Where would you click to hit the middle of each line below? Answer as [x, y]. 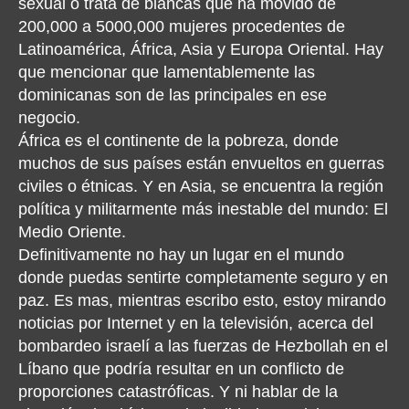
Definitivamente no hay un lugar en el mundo [181, 255]
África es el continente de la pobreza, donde [178, 141]
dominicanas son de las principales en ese [173, 95]
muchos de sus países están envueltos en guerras [201, 163]
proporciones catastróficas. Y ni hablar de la [178, 392]
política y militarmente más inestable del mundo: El [203, 209]
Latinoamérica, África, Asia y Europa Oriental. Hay [201, 49]
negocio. [49, 118]
